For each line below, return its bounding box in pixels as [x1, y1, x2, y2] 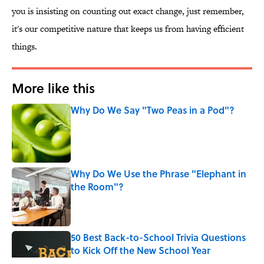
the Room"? [71, 180, 124, 194]
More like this [12, 78, 95, 98]
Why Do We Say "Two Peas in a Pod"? [71, 103, 235, 117]
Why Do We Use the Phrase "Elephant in [71, 167, 246, 181]
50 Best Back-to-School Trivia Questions [71, 230, 246, 245]
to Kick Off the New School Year [71, 243, 210, 258]
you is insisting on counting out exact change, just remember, [12, 5, 244, 18]
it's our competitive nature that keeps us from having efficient [12, 22, 244, 35]
